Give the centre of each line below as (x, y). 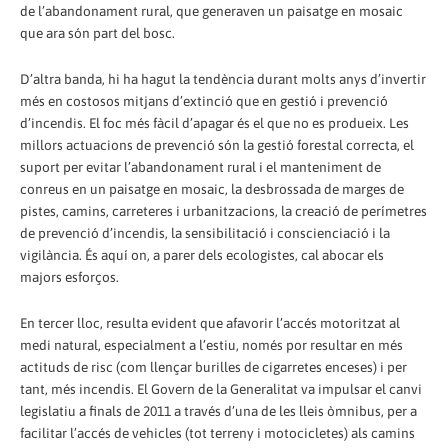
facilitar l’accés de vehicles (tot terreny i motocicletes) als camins (217, 432)
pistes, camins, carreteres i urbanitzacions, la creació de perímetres (223, 210)
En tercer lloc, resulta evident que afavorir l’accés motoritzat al (210, 322)
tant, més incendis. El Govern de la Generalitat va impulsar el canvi (221, 388)
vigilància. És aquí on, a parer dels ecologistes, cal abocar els (202, 254)
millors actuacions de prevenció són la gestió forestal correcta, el (217, 144)
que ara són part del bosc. (97, 32)
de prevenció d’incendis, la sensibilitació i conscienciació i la (205, 232)
